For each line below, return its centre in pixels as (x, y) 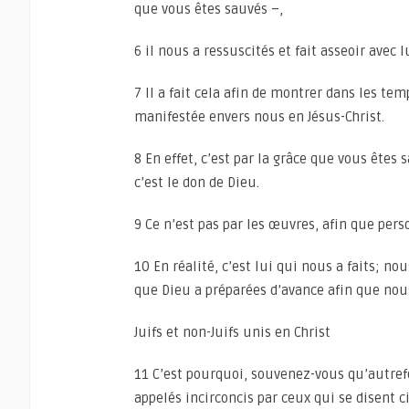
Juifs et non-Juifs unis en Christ (232, 332)
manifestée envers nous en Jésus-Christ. (259, 117)
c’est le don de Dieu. (197, 183)
